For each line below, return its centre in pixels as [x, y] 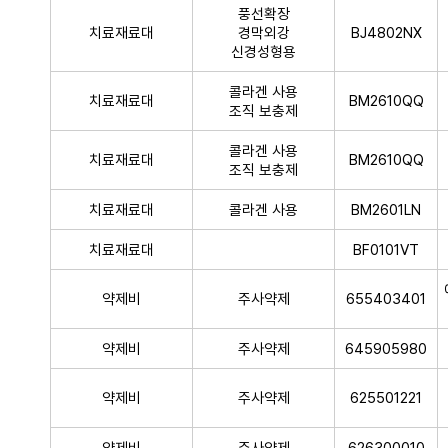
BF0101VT [386, 249]
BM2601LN [386, 209]
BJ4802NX [386, 32]
